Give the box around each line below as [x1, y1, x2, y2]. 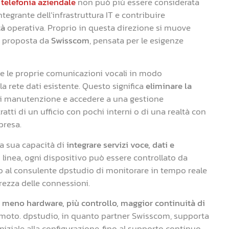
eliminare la [146, 79, 192, 93]
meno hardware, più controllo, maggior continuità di [2, 196, 205, 210]
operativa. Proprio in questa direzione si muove [5, 21, 191, 34]
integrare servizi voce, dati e [66, 138, 174, 151]
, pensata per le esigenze [89, 34, 184, 47]
